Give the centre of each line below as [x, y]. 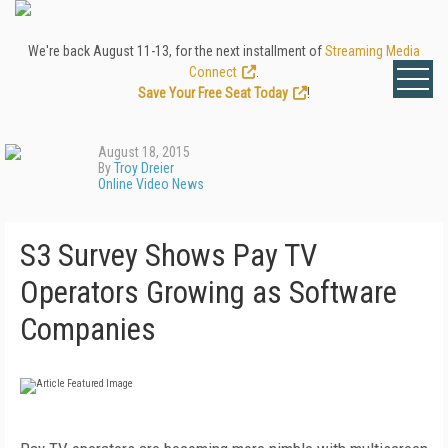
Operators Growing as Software [208, 292]
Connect [213, 72]
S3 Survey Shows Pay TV [168, 255]
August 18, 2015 [144, 152]
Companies [88, 329]
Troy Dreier [144, 168]
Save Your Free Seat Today [213, 93]
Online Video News [151, 184]
